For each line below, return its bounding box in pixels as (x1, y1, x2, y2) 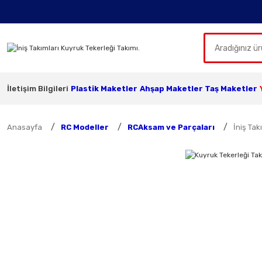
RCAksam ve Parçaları (127, 123, 215, 132)
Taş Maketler (205, 84, 258, 93)
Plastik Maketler (70, 84, 137, 93)
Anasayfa (7, 123, 42, 132)
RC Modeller (61, 123, 109, 132)
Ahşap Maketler (139, 84, 203, 93)
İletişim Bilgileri (7, 84, 68, 93)
